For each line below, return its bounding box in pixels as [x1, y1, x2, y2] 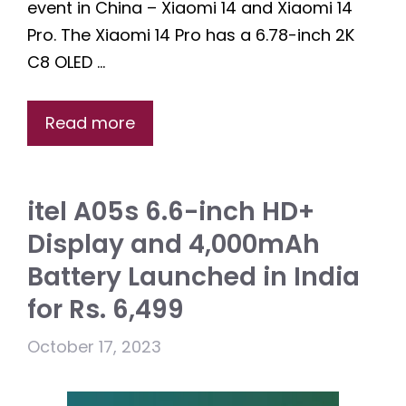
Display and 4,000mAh [27, 227, 320, 263]
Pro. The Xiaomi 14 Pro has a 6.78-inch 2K [27, 24, 354, 47]
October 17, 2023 [27, 335, 161, 359]
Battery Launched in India [27, 259, 360, 295]
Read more [45, 111, 135, 135]
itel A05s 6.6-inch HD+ [27, 194, 314, 230]
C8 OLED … [27, 51, 105, 74]
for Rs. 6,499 [27, 292, 184, 328]
